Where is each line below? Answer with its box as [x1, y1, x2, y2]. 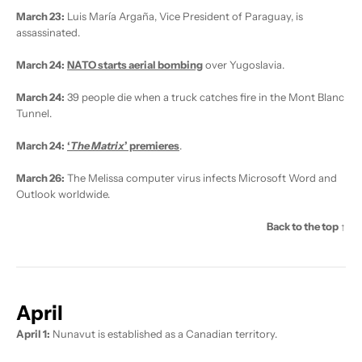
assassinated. [16, 26, 80, 40]
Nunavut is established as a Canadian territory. [50, 327, 277, 341]
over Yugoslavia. [203, 58, 284, 72]
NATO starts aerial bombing [67, 58, 203, 72]
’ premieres [124, 139, 179, 153]
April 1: [16, 327, 50, 341]
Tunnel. [16, 107, 52, 120]
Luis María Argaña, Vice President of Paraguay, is [65, 10, 303, 23]
